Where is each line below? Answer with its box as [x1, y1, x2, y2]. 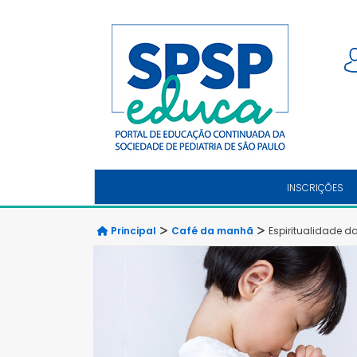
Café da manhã [171, 224, 253, 237]
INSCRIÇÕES [286, 181, 343, 194]
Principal [108, 224, 156, 237]
